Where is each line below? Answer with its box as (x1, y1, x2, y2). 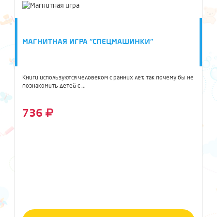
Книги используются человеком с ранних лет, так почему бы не (22, 75, 194, 81)
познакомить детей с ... (22, 83, 86, 89)
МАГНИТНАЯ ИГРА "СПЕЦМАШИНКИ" (22, 38, 153, 46)
